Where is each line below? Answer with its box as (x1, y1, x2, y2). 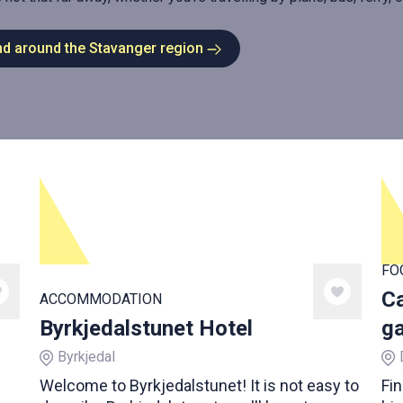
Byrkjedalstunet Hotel (40, 316, 253, 341)
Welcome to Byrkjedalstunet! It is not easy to (40, 376, 359, 395)
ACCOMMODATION (40, 291, 162, 308)
